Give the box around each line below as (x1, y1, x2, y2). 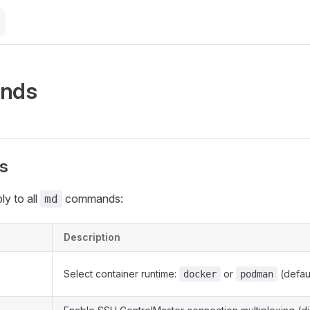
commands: (62, 192, 123, 206)
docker (183, 268, 217, 280)
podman (240, 268, 273, 280)
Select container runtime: (64, 268, 179, 280)
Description (64, 231, 120, 243)
